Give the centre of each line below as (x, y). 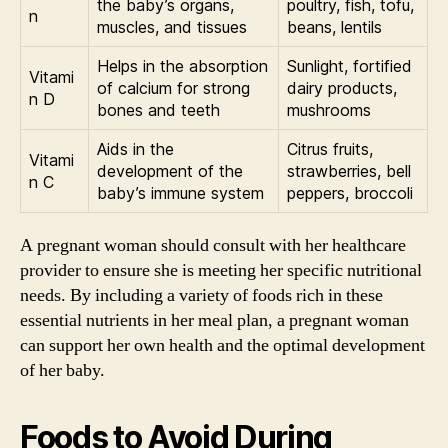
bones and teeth (158, 109)
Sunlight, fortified (349, 65)
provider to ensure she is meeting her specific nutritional (221, 270)
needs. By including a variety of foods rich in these (201, 295)
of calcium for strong (173, 87)
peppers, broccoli (350, 192)
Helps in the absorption (182, 65)
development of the (170, 170)
